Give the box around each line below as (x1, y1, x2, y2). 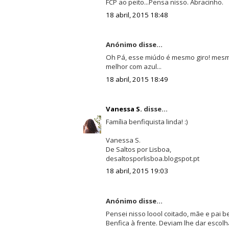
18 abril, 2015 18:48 (105, 10, 168, 19)
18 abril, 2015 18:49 (105, 74, 168, 84)
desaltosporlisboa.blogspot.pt (105, 153, 199, 163)
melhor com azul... (105, 61, 162, 71)
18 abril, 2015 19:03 (105, 166, 168, 176)
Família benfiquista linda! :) (105, 117, 188, 126)
